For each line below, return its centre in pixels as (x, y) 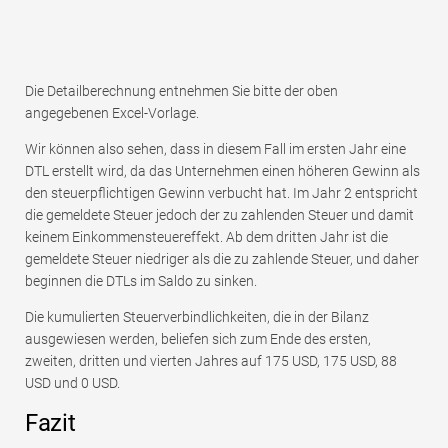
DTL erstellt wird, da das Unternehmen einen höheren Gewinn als (222, 170)
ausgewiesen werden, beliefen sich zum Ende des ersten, (198, 338)
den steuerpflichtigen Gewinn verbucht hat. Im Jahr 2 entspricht (221, 192)
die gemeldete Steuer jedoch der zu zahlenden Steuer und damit (219, 214)
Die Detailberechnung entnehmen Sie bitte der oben (181, 90)
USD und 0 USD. (72, 382)
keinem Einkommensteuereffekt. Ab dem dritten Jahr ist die (206, 236)
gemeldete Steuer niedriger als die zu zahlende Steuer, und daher (222, 258)
